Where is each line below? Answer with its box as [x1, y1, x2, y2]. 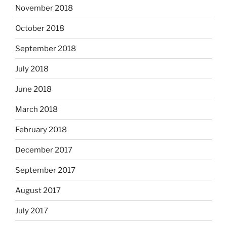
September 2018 [15, 44, 76, 53]
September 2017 [15, 165, 75, 175]
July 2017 [15, 206, 48, 215]
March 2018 [15, 104, 58, 114]
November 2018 [15, 3, 73, 13]
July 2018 [15, 64, 49, 73]
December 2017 [15, 145, 72, 155]
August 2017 [15, 185, 61, 195]
